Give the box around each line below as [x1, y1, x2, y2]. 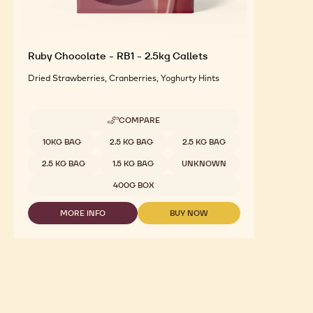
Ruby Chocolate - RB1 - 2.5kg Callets [28, 226, 208, 239]
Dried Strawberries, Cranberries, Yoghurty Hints [28, 249, 219, 260]
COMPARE [119, 291, 161, 302]
